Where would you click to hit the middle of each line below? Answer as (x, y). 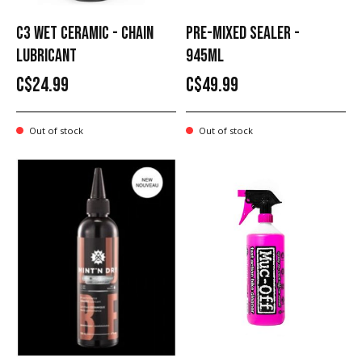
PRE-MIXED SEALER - (242, 34)
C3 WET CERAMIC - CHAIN (85, 34)
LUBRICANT (46, 57)
